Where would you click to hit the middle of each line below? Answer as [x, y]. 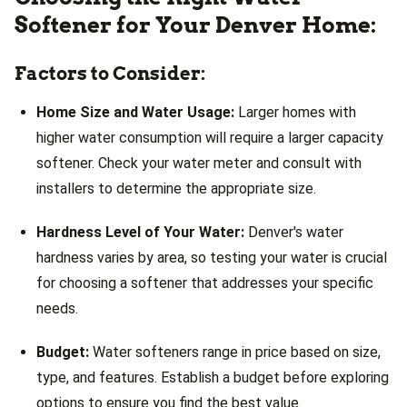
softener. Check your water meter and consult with [199, 163]
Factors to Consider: [110, 74]
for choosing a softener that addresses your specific [205, 283]
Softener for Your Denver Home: [195, 25]
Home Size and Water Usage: [135, 112]
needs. [57, 308]
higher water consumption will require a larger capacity [210, 138]
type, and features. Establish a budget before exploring [213, 377]
